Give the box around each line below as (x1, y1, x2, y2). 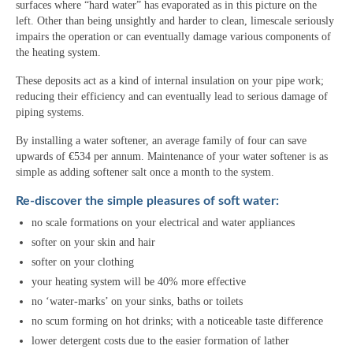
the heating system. (16, 46, 101, 58)
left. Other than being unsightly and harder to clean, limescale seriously (16, 14, 334, 27)
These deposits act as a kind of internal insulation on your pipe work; (16, 74, 324, 87)
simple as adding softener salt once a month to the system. (16, 165, 274, 178)
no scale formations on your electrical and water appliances (32, 217, 295, 229)
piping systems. (16, 106, 84, 118)
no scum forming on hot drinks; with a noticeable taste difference (32, 315, 323, 328)
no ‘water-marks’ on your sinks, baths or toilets (32, 295, 243, 308)
